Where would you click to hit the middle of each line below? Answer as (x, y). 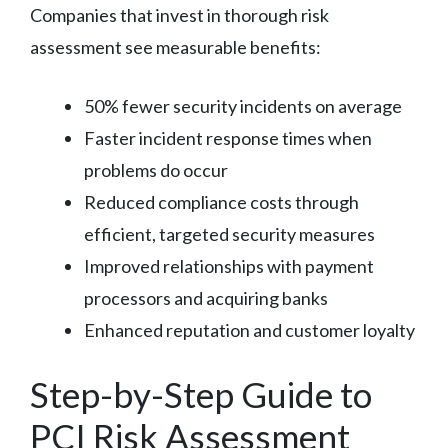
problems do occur (156, 169)
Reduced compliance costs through (221, 201)
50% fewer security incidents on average (243, 105)
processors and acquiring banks (206, 297)
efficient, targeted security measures (229, 233)
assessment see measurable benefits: (175, 46)
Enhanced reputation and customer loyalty (249, 329)
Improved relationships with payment (229, 265)
